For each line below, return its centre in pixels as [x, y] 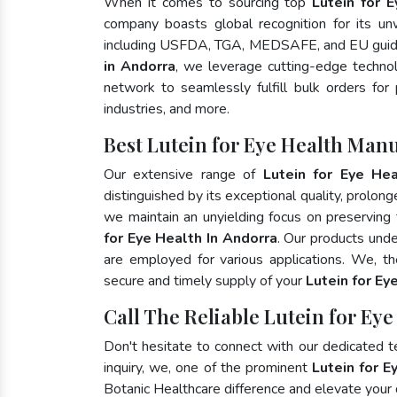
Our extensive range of [183, 175]
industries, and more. [167, 109]
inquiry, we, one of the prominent [208, 368]
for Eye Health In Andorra [191, 238]
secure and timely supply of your [205, 281]
